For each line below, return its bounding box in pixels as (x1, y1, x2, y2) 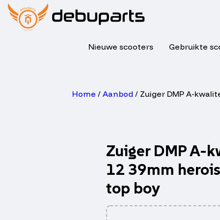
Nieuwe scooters (88, 42, 153, 52)
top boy (106, 178, 160, 198)
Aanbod (102, 88, 133, 99)
